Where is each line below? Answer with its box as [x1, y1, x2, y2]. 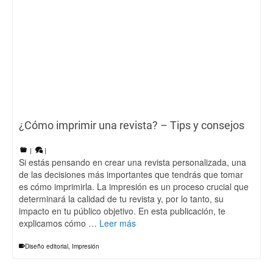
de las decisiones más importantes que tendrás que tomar [19, 168, 243, 180]
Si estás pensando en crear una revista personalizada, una [19, 155, 246, 168]
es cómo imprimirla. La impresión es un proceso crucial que [19, 180, 249, 193]
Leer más [99, 216, 136, 229]
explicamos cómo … [19, 216, 99, 229]
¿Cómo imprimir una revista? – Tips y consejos [19, 118, 244, 132]
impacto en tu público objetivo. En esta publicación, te [19, 204, 225, 217]
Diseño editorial [25, 241, 68, 250]
